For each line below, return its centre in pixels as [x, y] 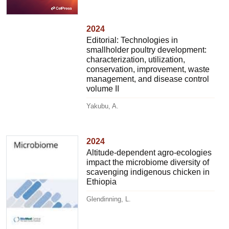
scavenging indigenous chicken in [148, 172]
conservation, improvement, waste [148, 69]
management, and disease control [148, 79]
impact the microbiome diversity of [148, 162]
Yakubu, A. [103, 106]
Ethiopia [102, 181]
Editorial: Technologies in [132, 40]
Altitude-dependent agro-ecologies [149, 152]
